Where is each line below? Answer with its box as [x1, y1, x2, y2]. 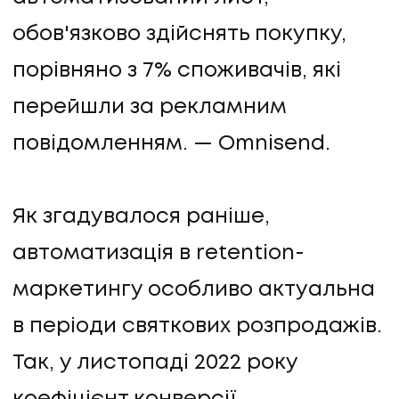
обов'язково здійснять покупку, [12, 25, 346, 45]
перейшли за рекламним [12, 98, 287, 118]
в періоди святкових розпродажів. [12, 317, 382, 337]
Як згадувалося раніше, [12, 208, 270, 227]
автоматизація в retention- [12, 244, 305, 264]
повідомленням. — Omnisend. [12, 134, 330, 154]
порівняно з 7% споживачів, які [12, 61, 341, 81]
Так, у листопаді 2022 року [12, 354, 297, 373]
